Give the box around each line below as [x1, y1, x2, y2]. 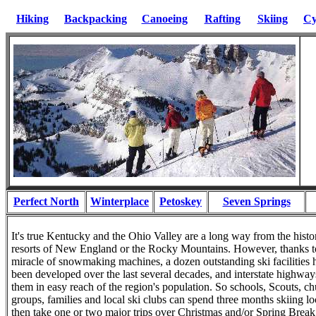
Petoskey [159, 195, 202, 207]
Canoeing [141, 13, 188, 25]
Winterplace [90, 195, 149, 207]
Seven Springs [222, 195, 291, 207]
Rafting [204, 13, 241, 25]
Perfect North [13, 195, 79, 207]
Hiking [16, 13, 49, 25]
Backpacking [64, 13, 127, 25]
